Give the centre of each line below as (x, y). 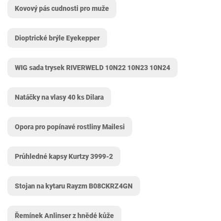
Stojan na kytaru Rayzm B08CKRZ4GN (74, 186)
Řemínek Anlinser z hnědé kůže (64, 216)
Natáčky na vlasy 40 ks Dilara (59, 97)
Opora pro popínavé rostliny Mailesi (70, 127)
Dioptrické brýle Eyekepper (57, 38)
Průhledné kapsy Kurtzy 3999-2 (64, 156)
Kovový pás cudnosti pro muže (62, 8)
